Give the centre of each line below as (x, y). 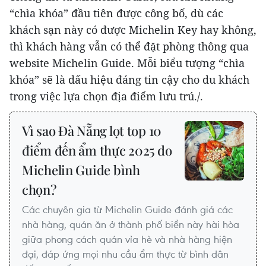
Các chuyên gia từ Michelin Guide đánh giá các (127, 210)
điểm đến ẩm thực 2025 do (97, 151)
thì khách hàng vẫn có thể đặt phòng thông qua (129, 47)
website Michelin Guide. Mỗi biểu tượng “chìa (127, 63)
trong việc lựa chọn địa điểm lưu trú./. (106, 96)
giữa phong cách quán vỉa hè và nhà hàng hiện (127, 239)
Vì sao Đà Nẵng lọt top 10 (92, 131)
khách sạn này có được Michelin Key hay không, (133, 30)
